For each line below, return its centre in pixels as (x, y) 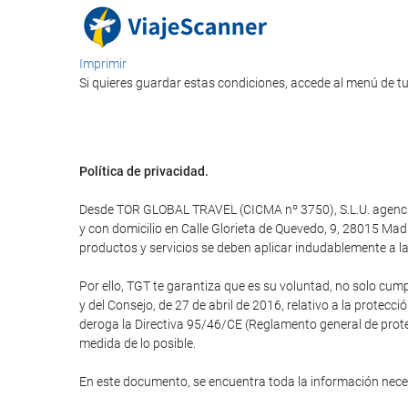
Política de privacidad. (144, 171)
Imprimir (103, 64)
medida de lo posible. (138, 343)
